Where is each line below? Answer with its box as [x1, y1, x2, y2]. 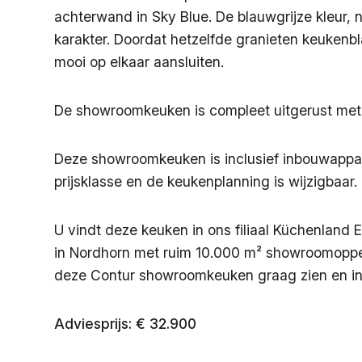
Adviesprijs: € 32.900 [54, 315, 197, 333]
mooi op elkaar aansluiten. [54, 53, 225, 71]
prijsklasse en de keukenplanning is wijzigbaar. [54, 173, 358, 191]
